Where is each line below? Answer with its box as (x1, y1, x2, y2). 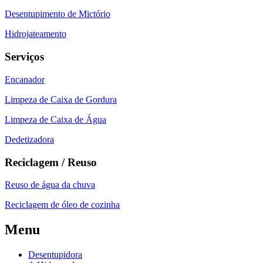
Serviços (5, 50, 44, 63)
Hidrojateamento (5, 29, 66, 39)
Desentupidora (28, 249, 82, 260)
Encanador (5, 74, 45, 85)
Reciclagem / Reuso (5, 156, 97, 168)
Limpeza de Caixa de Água (5, 114, 106, 124)
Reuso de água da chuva (5, 180, 95, 190)
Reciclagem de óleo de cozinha (5, 200, 120, 210)
